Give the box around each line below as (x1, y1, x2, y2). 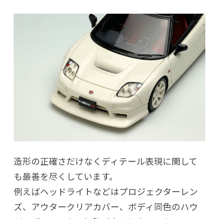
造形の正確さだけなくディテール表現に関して (14, 154, 197, 167)
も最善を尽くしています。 (14, 169, 118, 182)
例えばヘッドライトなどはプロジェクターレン (14, 184, 198, 197)
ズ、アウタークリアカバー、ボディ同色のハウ (14, 199, 198, 213)
